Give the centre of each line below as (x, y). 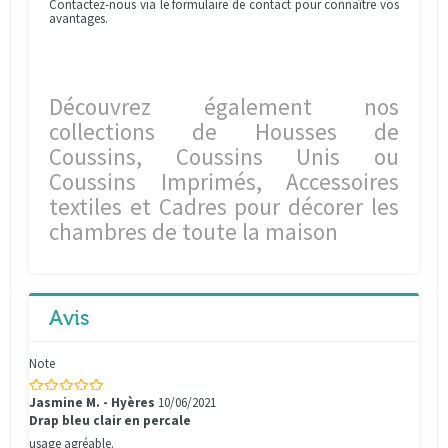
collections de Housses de (224, 131)
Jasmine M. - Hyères (92, 402)
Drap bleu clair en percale (110, 420)
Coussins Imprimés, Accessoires (224, 181)
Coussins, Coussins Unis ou (224, 156)
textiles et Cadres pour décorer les (224, 206)
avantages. (78, 18)
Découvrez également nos (224, 106)
